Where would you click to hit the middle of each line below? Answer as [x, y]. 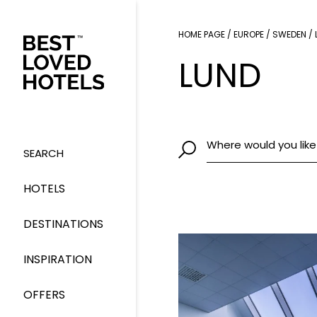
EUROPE [249, 34]
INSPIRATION [58, 260]
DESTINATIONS [63, 224]
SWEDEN [289, 34]
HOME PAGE [202, 34]
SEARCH [44, 154]
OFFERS [44, 295]
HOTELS [44, 189]
